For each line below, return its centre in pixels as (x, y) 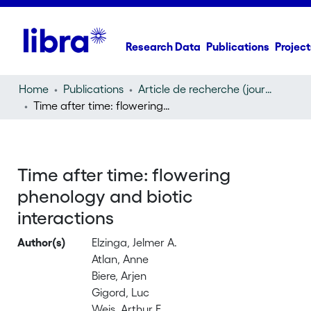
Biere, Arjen (119, 276)
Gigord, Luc (121, 292)
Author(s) (42, 242)
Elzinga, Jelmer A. (135, 242)
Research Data (163, 47)
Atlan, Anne (120, 259)
